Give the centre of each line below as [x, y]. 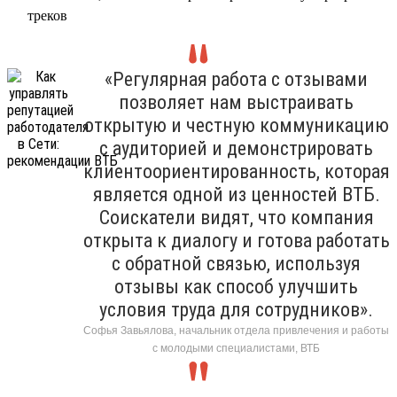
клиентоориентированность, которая [236, 171]
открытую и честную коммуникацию [236, 125]
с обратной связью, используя [236, 263]
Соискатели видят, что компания [236, 217]
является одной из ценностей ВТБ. [236, 194]
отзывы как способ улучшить [236, 286]
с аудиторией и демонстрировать [236, 148]
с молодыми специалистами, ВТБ [236, 348]
